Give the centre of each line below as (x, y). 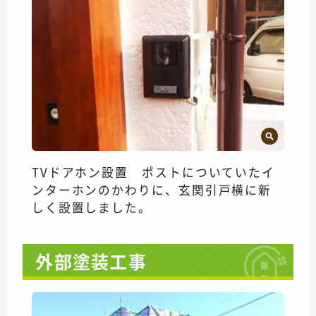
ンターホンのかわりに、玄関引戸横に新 (152, 190)
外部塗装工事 (91, 261)
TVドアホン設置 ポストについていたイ (153, 172)
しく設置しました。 (92, 208)
